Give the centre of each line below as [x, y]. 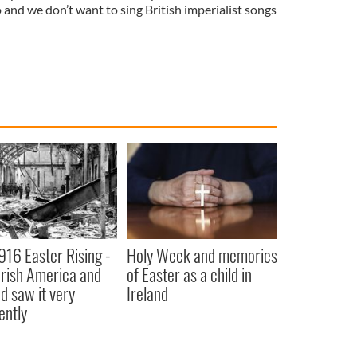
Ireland [147, 293]
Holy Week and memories [202, 255]
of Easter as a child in [189, 274]
